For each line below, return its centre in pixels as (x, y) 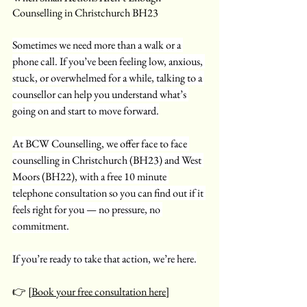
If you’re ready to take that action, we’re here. (105, 258)
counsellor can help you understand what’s (100, 94)
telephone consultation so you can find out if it (109, 193)
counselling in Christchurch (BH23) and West (108, 160)
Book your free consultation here (99, 291)
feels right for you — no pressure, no (87, 209)
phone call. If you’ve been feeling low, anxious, (109, 61)
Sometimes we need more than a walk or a (98, 45)
